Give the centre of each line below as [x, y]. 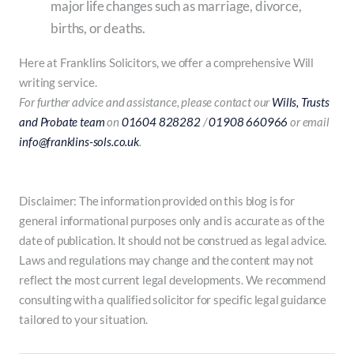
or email [309, 122]
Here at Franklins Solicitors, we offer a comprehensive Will [167, 63]
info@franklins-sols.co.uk [79, 142]
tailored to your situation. [83, 320]
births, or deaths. [98, 28]
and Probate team [62, 122]
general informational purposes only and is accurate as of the [172, 221]
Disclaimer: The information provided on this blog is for [157, 201]
